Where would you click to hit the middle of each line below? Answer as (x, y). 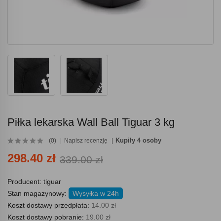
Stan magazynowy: (38, 194)
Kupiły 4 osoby (138, 141)
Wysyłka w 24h (96, 194)
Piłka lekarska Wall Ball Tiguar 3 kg (91, 122)
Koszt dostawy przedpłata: (49, 205)
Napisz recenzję (86, 141)
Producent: (25, 182)
